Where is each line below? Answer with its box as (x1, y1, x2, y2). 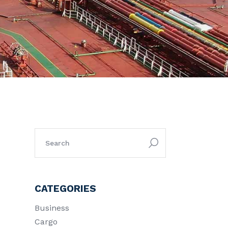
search (34, 126, 61, 137)
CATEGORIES (35, 183, 96, 194)
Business (35, 203, 69, 213)
